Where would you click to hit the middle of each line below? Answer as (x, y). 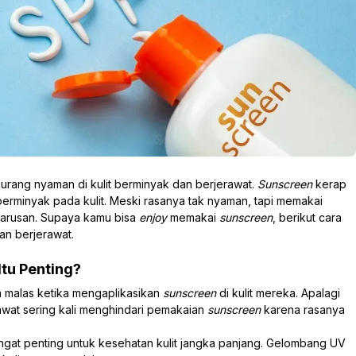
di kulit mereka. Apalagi (280, 292)
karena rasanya (304, 309)
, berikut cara (307, 217)
